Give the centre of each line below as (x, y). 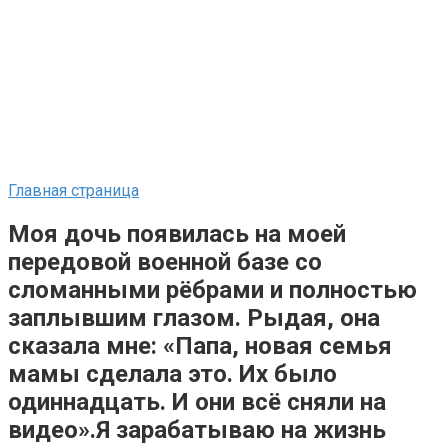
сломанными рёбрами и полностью (212, 289)
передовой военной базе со (165, 261)
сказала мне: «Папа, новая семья (200, 345)
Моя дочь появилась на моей (177, 233)
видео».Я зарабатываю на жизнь (197, 429)
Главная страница (73, 190)
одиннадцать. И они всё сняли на (197, 401)
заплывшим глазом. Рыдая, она (194, 317)
